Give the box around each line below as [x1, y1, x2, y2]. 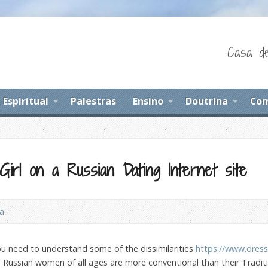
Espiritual [3, 95, 48, 108]
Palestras [71, 95, 116, 108]
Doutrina [185, 95, 228, 108]
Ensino [133, 95, 163, 108]
